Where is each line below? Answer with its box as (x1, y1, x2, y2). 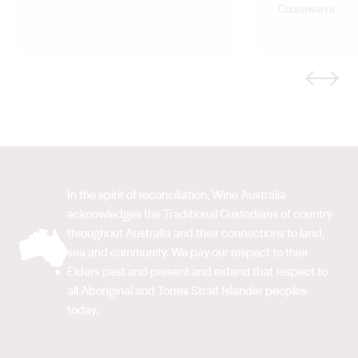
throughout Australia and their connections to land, (67, 223, 324, 241)
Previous (304, 68, 348, 86)
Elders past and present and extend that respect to (67, 261, 328, 280)
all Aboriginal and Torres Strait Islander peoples (67, 280, 307, 299)
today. (67, 300, 98, 318)
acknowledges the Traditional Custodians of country (67, 204, 332, 222)
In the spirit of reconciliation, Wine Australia (67, 185, 286, 203)
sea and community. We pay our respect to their (67, 242, 308, 261)
